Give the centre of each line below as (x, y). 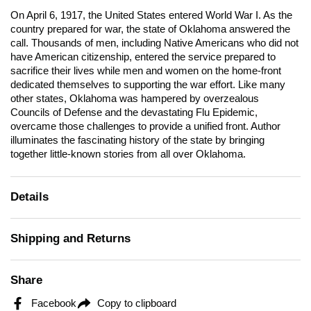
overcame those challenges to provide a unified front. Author (145, 127)
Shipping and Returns (70, 239)
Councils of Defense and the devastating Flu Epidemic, (134, 113)
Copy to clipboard (137, 303)
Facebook (54, 303)
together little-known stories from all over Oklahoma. (128, 154)
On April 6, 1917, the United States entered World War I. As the (151, 16)
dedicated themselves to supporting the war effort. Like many (148, 85)
